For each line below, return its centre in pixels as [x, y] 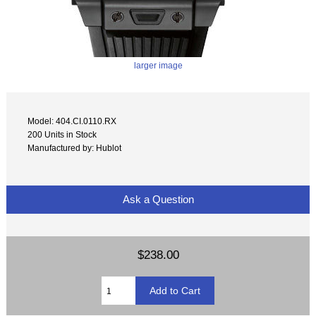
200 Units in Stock [62, 135]
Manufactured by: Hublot [75, 148]
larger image [158, 65]
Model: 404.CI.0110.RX [72, 121]
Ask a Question [158, 200]
